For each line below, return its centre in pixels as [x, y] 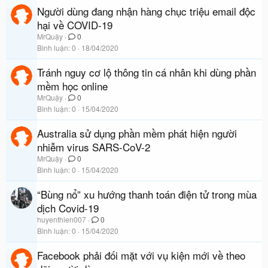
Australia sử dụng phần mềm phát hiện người [137, 133]
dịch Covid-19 [68, 208]
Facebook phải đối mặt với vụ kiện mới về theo [141, 255]
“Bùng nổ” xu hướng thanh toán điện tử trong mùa [147, 194]
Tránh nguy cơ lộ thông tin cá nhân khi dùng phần [147, 72]
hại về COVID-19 [75, 25]
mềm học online [72, 86]
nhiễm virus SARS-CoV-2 [94, 147]
